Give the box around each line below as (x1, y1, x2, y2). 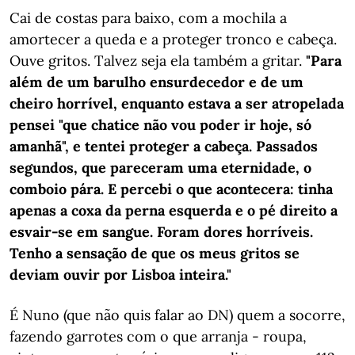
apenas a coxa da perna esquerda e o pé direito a (10, 201, 338, 219)
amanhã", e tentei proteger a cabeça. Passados (10, 137, 318, 155)
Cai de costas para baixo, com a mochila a (10, 9, 287, 27)
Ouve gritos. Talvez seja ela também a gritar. (10, 52, 306, 70)
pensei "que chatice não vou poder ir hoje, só (10, 116, 311, 134)
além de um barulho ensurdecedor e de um (10, 73, 303, 91)
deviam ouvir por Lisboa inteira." (10, 265, 231, 284)
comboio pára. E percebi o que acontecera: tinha (10, 180, 333, 198)
